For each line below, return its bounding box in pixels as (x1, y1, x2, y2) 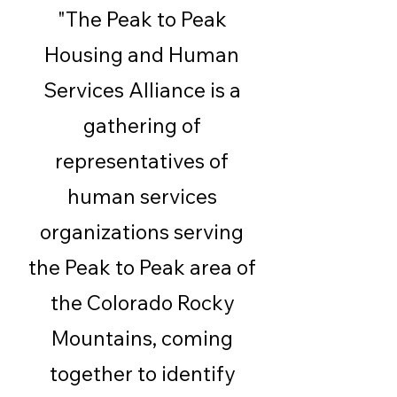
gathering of (82, 113, 201, 138)
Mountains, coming (51, 325, 233, 351)
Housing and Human (44, 42, 239, 67)
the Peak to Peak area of (27, 254, 256, 280)
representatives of (55, 148, 229, 174)
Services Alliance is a (43, 77, 241, 103)
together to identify (49, 361, 235, 386)
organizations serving (40, 219, 244, 245)
